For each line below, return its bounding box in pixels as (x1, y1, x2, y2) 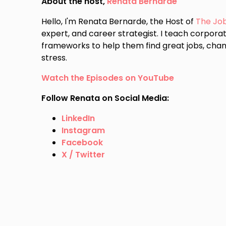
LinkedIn (62, 112, 95, 124)
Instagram (62, 124, 105, 136)
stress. (41, 51, 70, 64)
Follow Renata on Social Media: (41, 92, 169, 104)
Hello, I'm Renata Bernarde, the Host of (41, 15, 196, 27)
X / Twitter (62, 148, 105, 160)
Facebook (62, 136, 103, 148)
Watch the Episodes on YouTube (41, 72, 175, 84)
